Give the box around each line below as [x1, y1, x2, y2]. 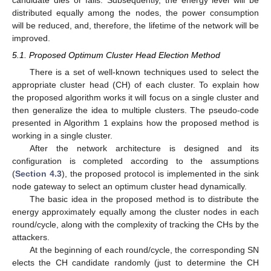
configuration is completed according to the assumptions [12, 156, 259, 166]
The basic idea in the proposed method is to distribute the [29, 194, 259, 204]
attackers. [12, 232, 50, 243]
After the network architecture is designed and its [29, 143, 259, 154]
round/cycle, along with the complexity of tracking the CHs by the [12, 220, 259, 230]
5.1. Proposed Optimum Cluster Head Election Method [12, 50, 220, 60]
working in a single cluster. [12, 131, 113, 141]
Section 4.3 [15, 169, 62, 179]
